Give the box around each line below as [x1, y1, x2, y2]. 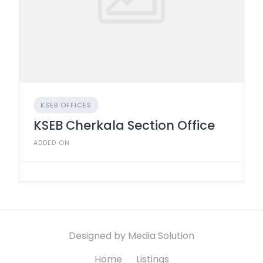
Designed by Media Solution [69, 229, 194, 242]
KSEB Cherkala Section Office [33, 116, 215, 134]
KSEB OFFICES [41, 100, 92, 110]
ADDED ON [33, 137, 70, 147]
